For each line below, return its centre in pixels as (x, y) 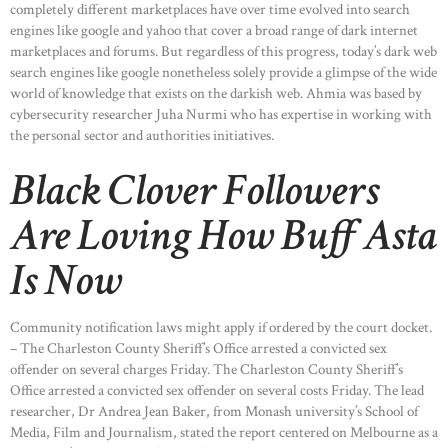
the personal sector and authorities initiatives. (142, 135)
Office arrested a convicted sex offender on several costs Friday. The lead (217, 391)
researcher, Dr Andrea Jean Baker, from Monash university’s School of (214, 412)
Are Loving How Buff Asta (223, 236)
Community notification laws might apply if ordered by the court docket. (221, 328)
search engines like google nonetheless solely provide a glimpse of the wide (223, 72)
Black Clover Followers (194, 191)
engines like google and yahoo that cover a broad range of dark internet (214, 30)
